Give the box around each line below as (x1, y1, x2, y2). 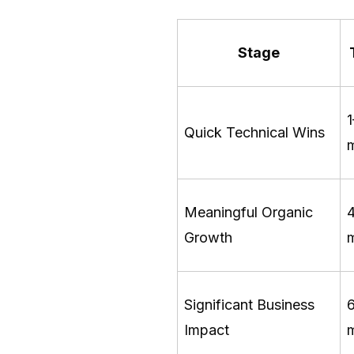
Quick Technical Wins (184, 123, 325, 141)
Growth (184, 228, 232, 246)
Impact (184, 321, 229, 338)
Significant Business (184, 296, 314, 313)
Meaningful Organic (184, 203, 313, 220)
